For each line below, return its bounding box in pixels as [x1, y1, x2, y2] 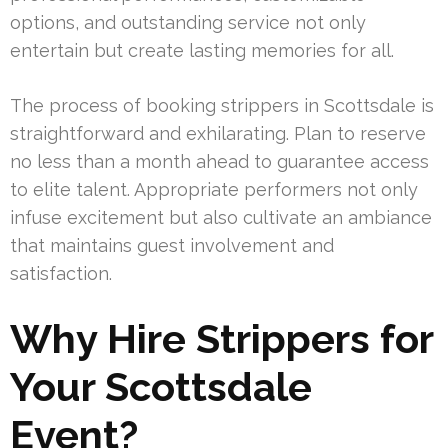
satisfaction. [10, 262, 112, 284]
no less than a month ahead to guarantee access [10, 150, 429, 172]
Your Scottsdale [10, 362, 312, 410]
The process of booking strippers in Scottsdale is [10, 94, 434, 116]
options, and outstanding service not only [10, 11, 366, 33]
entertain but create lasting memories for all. [10, 39, 394, 61]
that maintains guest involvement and [10, 234, 334, 256]
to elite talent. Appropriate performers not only [10, 178, 418, 200]
